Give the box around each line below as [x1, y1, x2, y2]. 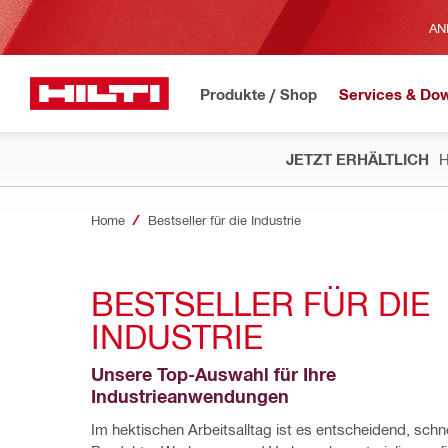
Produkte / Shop [200, 84, 317, 103]
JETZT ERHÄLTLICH [286, 150, 429, 168]
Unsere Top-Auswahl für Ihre [91, 362, 336, 385]
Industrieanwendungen [91, 384, 289, 407]
